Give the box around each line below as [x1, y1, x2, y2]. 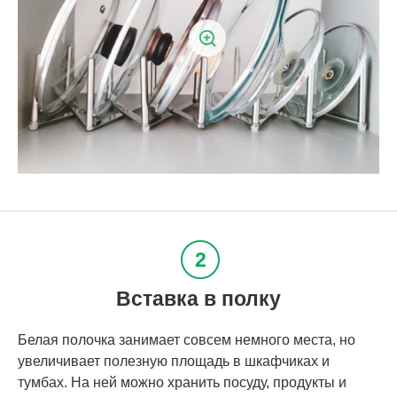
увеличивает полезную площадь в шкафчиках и [18, 354, 330, 370]
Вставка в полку [116, 287, 281, 311]
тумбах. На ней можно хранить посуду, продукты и [18, 375, 346, 391]
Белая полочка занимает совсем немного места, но [18, 332, 355, 348]
